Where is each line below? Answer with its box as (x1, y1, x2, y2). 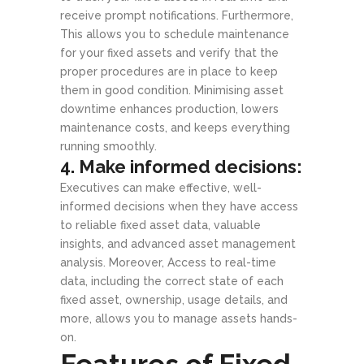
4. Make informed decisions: (60, 155, 302, 177)
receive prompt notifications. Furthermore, (60, 8, 293, 22)
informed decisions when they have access (60, 199, 298, 213)
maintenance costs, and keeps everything (60, 120, 290, 134)
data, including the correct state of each (60, 274, 284, 288)
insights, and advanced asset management (60, 236, 296, 250)
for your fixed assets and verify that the (60, 45, 279, 59)
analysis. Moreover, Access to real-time (60, 255, 276, 269)
